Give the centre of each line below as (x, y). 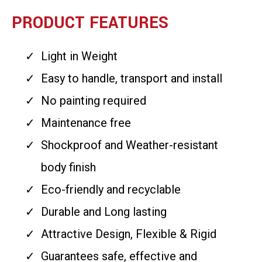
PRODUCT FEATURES (90, 23)
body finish (68, 167)
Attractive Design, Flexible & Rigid (129, 234)
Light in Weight (79, 56)
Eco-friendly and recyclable (111, 189)
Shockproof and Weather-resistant (130, 145)
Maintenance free (86, 123)
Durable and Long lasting (104, 212)
